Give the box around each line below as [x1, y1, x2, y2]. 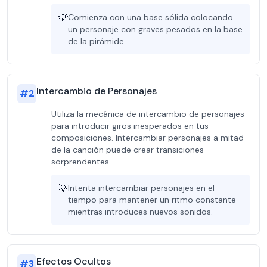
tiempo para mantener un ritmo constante [68, 194, 236, 205]
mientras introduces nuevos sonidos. [68, 206, 213, 217]
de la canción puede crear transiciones [51, 144, 204, 155]
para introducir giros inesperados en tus [51, 120, 209, 131]
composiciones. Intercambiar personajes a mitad [51, 132, 244, 143]
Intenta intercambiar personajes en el [68, 182, 215, 193]
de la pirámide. [68, 36, 126, 46]
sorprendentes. [51, 156, 111, 167]
